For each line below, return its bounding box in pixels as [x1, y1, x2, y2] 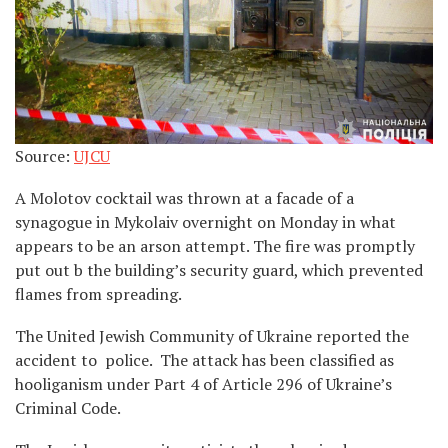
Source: [15, 144, 74, 167]
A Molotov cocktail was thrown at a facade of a [15, 186, 354, 209]
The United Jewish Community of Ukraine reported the [15, 324, 409, 347]
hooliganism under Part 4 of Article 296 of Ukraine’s [15, 372, 392, 395]
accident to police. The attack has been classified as [15, 348, 394, 371]
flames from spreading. [15, 282, 182, 305]
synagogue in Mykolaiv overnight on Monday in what [15, 210, 396, 233]
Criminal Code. [15, 396, 121, 419]
